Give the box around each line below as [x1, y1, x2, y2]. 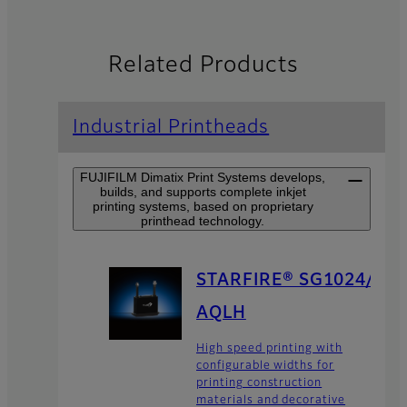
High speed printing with [196, 342, 343, 354]
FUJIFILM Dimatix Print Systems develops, [80, 170, 325, 185]
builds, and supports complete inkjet [99, 184, 306, 200]
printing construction [196, 377, 323, 389]
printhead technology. [141, 213, 264, 229]
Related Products [108, 55, 299, 77]
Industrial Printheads [73, 118, 270, 137]
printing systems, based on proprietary [92, 199, 313, 214]
